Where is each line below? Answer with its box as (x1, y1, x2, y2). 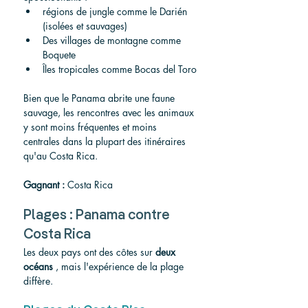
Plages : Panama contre (23, 208, 173, 223)
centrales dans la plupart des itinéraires (23, 134, 188, 148)
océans (23, 259, 53, 273)
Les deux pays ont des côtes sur (23, 245, 155, 258)
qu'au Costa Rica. (23, 148, 98, 162)
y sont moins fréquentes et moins (23, 120, 159, 133)
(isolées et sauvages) (43, 19, 127, 32)
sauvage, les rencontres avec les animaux (23, 105, 197, 119)
